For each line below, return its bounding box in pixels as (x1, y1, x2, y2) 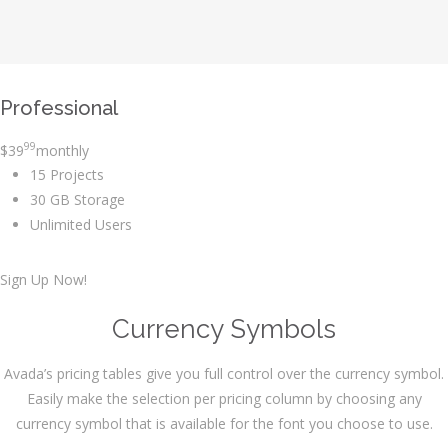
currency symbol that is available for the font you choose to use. (15, 414, 433, 434)
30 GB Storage (30, 190, 125, 210)
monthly (36, 140, 89, 160)
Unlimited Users (30, 215, 132, 235)
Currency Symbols (112, 314, 336, 345)
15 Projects (30, 165, 104, 185)
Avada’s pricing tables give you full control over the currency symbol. (4, 364, 444, 384)
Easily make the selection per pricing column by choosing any (26, 389, 422, 409)
